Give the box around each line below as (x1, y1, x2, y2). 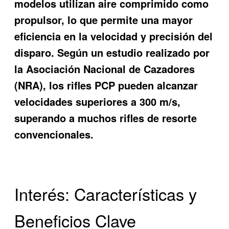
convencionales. (14, 127, 94, 142)
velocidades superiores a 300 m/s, (14, 94, 181, 109)
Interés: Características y (14, 182, 197, 206)
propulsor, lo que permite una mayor (14, 12, 193, 28)
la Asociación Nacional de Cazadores (14, 61, 195, 77)
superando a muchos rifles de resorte (14, 110, 197, 126)
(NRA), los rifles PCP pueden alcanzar (14, 78, 198, 93)
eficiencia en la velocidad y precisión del (14, 29, 213, 44)
